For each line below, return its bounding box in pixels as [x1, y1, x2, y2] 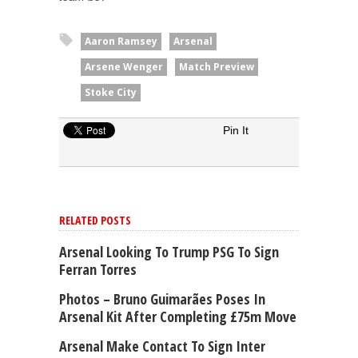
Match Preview [179, 60, 254, 74]
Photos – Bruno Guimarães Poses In [59, 289, 265, 309]
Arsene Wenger [85, 60, 163, 74]
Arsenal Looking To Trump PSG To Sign [59, 242, 279, 262]
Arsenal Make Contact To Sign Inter [59, 336, 265, 356]
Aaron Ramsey [85, 34, 157, 49]
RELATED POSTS [59, 213, 131, 229]
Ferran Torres [59, 260, 137, 280]
